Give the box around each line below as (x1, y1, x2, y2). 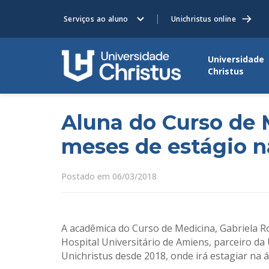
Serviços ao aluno (64, 14, 128, 24)
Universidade (208, 53, 264, 65)
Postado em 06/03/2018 (61, 171, 157, 182)
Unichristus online (171, 14, 237, 24)
